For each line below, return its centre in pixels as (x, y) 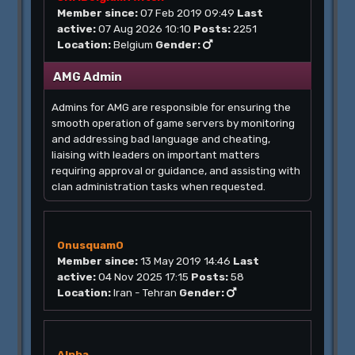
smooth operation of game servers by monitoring (174, 123)
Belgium (134, 44)
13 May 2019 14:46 (186, 261)
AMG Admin (88, 77)
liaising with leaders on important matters (156, 155)
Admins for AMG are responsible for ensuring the (172, 107)
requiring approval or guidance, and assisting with (176, 170)
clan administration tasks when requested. (159, 186)
